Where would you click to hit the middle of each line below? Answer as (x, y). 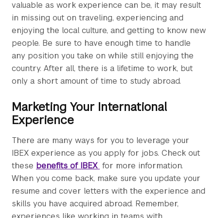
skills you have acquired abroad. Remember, (95, 204)
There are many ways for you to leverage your (100, 140)
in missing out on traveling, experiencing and (98, 18)
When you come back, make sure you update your (106, 178)
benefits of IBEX (68, 166)
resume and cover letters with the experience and (109, 191)
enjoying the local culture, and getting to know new (109, 30)
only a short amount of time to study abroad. (96, 81)
